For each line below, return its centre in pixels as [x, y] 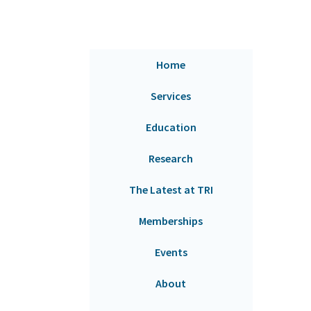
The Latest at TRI [171, 190]
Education [171, 127]
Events [171, 252]
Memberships [171, 221]
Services [171, 96]
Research [171, 159]
